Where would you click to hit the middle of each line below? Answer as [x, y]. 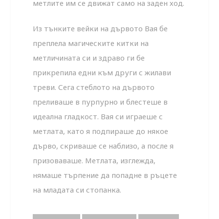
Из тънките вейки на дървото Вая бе [100, 29]
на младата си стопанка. [77, 190]
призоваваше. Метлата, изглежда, [94, 161]
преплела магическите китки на [91, 43]
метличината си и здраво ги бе [89, 58]
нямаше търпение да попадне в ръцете [105, 175]
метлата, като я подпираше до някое [101, 131]
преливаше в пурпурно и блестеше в [100, 102]
